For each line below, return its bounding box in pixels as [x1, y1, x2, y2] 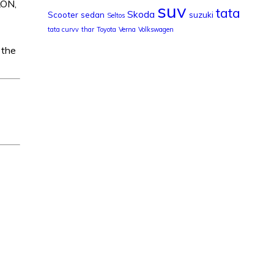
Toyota [96, 24, 116, 34]
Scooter [47, 9, 78, 20]
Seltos [106, 10, 125, 20]
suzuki [188, 9, 213, 20]
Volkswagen [138, 24, 174, 34]
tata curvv [47, 24, 79, 34]
